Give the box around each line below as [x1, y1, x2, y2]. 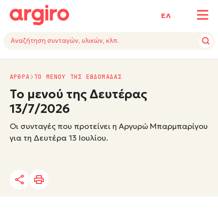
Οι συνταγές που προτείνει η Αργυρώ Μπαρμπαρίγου [10, 121, 208, 131]
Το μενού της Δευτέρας [10, 87, 147, 102]
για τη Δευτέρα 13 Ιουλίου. [10, 133, 108, 143]
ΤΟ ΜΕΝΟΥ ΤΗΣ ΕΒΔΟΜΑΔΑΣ [34, 73, 122, 81]
